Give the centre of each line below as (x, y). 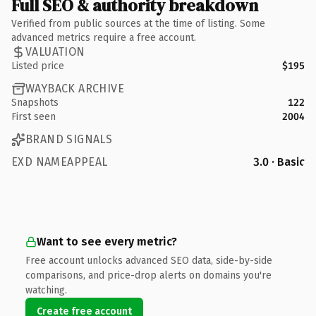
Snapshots (35, 102)
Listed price (38, 66)
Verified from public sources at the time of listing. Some (138, 23)
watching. (46, 290)
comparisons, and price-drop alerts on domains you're (148, 275)
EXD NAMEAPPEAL (60, 162)
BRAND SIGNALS (69, 139)
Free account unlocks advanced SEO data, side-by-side (149, 260)
